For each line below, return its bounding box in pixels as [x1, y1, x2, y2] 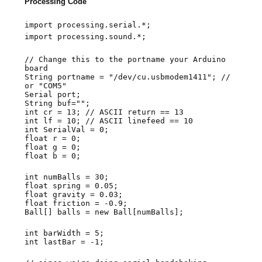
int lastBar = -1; [25, 237, 105, 247]
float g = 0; [25, 143, 81, 152]
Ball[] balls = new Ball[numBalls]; [25, 208, 184, 217]
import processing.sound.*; [25, 32, 147, 42]
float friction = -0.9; [25, 199, 128, 208]
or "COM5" [25, 81, 67, 91]
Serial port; [25, 90, 81, 99]
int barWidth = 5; [25, 229, 105, 238]
